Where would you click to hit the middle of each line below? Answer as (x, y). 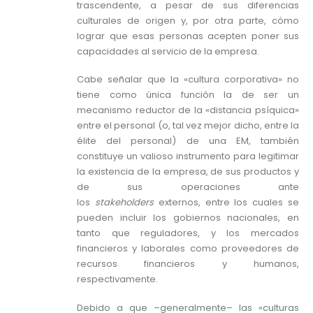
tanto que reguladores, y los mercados (188, 233)
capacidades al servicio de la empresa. (168, 51)
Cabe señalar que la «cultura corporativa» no (188, 80)
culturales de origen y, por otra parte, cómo (188, 20)
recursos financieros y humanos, (188, 264)
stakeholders (126, 203)
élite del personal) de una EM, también (188, 141)
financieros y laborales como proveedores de (188, 249)
